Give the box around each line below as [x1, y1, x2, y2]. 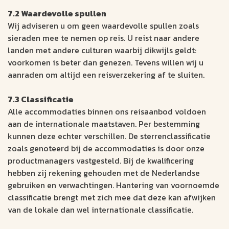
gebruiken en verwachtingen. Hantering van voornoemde [8, 179, 219, 192]
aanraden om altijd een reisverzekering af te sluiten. [8, 68, 204, 81]
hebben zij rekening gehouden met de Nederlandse [8, 167, 200, 179]
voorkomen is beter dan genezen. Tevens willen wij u [8, 56, 203, 69]
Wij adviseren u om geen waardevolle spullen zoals [8, 19, 199, 32]
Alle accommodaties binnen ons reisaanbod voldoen [8, 105, 206, 118]
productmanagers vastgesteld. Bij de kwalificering [8, 154, 194, 167]
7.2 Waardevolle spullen [8, 7, 106, 20]
